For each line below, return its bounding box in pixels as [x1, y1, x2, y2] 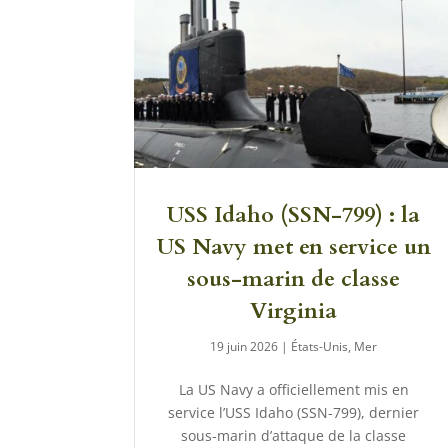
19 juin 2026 [210, 338, 279, 356]
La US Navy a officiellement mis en [178, 380, 409, 400]
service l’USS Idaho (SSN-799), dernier [168, 403, 420, 423]
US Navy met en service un [156, 232, 431, 263]
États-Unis [291, 338, 349, 356]
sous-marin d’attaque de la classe [181, 426, 407, 446]
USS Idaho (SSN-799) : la [167, 200, 421, 231]
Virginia [250, 296, 338, 327]
